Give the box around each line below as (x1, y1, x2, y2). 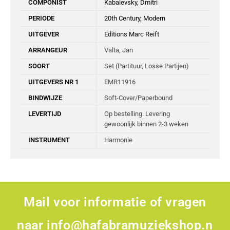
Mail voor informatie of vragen (23, 195, 206, 210)
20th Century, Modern (104, 14, 165, 23)
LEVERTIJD (28, 110, 61, 118)
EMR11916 (104, 78, 136, 86)
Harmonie (104, 136, 132, 144)
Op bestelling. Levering (104, 110, 170, 118)
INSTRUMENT (28, 136, 70, 144)
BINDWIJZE (28, 94, 62, 102)
